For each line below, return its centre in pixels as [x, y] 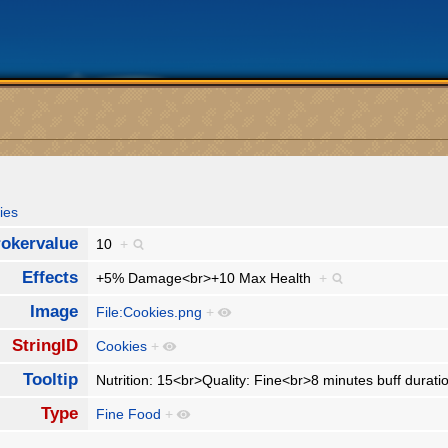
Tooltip [50, 380]
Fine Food [129, 414]
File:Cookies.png [149, 312]
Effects [49, 278]
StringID [44, 346]
